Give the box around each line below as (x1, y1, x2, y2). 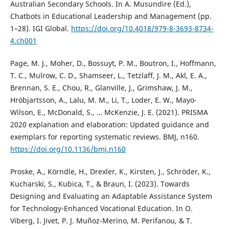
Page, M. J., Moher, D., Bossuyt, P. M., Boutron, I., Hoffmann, (10, 58, 216, 68)
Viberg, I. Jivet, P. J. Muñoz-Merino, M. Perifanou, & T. (10, 215, 192, 225)
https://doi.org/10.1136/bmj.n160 (10, 144, 126, 154)
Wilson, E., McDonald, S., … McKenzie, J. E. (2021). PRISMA (10, 107, 208, 117)
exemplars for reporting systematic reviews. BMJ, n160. (10, 131, 199, 142)
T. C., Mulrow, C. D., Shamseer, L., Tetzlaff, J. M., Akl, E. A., (10, 70, 207, 80)
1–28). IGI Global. (10, 23, 71, 33)
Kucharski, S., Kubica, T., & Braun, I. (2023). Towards (10, 178, 190, 189)
